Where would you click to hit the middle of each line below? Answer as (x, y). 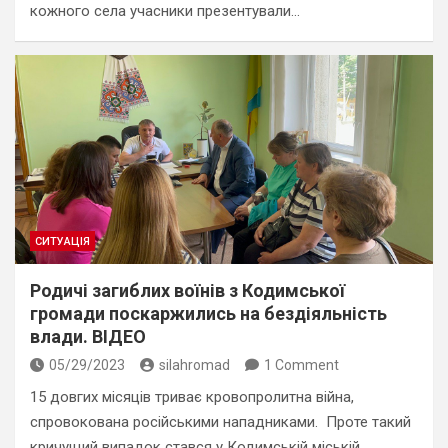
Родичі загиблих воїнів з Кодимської (187, 290)
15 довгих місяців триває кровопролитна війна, (192, 397)
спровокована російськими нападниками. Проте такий (220, 422)
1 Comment (301, 365)
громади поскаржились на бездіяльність (208, 313)
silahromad (194, 365)
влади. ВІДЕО (88, 336)
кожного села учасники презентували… (165, 11)
